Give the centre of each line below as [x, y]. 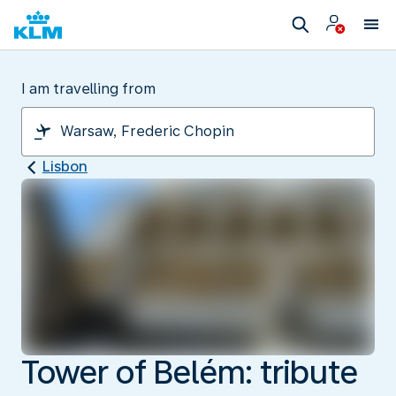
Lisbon [65, 167]
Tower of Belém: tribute [190, 372]
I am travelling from [88, 89]
